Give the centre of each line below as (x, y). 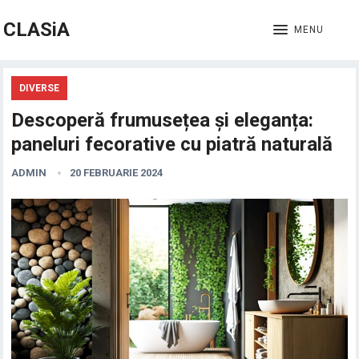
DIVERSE (40, 88)
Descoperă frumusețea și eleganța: (163, 120)
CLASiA (37, 30)
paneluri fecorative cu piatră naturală (172, 144)
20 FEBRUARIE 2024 (117, 173)
